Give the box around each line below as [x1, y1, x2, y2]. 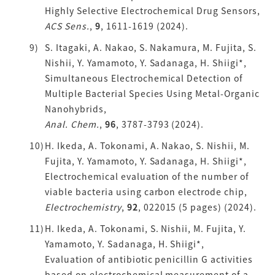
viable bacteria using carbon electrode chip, [45, 185, 248, 198]
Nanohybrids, [45, 103, 107, 115]
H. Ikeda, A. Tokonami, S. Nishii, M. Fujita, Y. [45, 222, 247, 234]
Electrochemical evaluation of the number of [45, 170, 250, 182]
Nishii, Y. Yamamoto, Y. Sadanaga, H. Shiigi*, [45, 56, 247, 69]
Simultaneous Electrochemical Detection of [45, 72, 244, 84]
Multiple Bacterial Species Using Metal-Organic [45, 87, 260, 99]
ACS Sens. [45, 20, 90, 32]
